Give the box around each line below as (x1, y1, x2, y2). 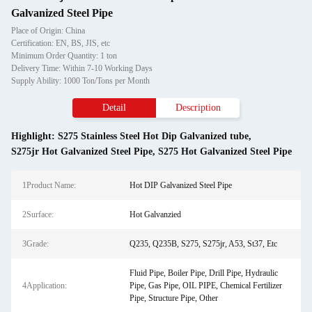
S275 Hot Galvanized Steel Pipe (158, 146, 292, 157)
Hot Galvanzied (129, 210, 181, 219)
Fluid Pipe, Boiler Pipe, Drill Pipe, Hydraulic (129, 268, 278, 278)
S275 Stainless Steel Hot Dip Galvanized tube (58, 131, 249, 141)
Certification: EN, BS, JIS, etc (11, 38, 110, 48)
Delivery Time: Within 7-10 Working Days (11, 63, 153, 73)
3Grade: (22, 239, 49, 249)
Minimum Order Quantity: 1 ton (11, 51, 117, 61)
